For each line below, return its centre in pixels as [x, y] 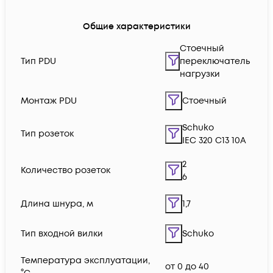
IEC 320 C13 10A [214, 141]
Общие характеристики [136, 27]
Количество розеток [66, 171]
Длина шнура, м [57, 204]
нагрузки [200, 74]
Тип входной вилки [62, 234]
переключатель [215, 62]
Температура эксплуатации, [85, 261]
